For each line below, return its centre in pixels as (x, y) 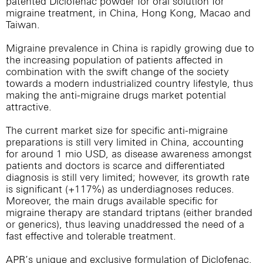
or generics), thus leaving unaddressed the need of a (125, 224)
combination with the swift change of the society (117, 72)
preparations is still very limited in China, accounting (125, 142)
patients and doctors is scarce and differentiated (115, 166)
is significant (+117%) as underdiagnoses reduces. (120, 189)
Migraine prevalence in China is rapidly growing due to (130, 48)
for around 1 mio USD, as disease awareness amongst (129, 154)
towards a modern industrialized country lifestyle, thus (129, 83)
